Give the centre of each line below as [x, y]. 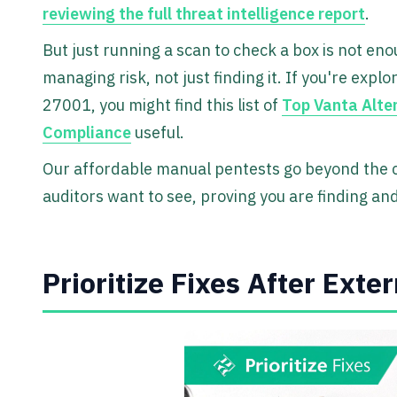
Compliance [87, 133]
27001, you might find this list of [162, 105]
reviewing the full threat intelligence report [204, 14]
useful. [158, 133]
